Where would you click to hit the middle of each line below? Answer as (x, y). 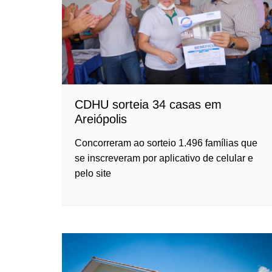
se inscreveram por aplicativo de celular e (164, 158)
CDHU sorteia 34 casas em (148, 104)
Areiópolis (101, 119)
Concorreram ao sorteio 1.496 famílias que (166, 143)
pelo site (93, 173)
